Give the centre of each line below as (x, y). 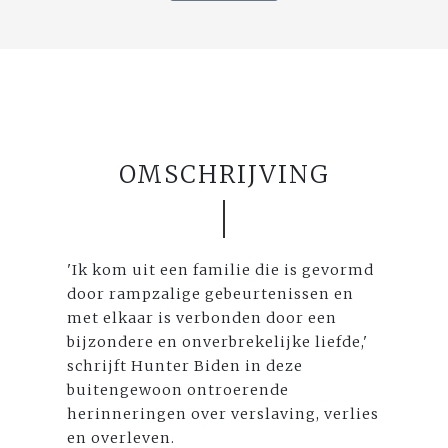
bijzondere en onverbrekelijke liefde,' (218, 341)
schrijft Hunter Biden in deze (185, 365)
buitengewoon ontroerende (178, 389)
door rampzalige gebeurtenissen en (211, 293)
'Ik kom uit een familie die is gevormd (221, 269)
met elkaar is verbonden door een (202, 317)
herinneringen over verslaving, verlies (223, 413)
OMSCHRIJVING (224, 174)
